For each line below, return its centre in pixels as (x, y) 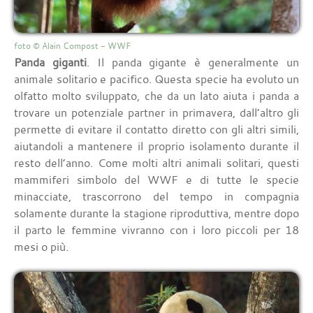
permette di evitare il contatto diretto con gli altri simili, (156, 130)
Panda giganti (50, 63)
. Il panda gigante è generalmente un (193, 63)
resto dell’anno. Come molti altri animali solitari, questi (156, 163)
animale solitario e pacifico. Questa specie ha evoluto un (156, 79)
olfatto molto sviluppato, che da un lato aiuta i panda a (156, 96)
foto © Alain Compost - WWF (72, 46)
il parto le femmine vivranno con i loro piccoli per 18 (156, 230)
